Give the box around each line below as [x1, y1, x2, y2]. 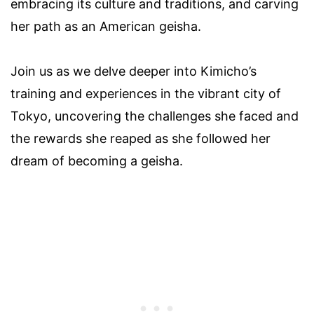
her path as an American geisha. [11, 18, 201, 34]
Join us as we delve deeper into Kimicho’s [11, 63, 257, 78]
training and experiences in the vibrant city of [11, 86, 281, 101]
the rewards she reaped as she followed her [11, 130, 271, 146]
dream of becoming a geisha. [11, 153, 183, 168]
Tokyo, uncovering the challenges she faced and [11, 108, 299, 123]
